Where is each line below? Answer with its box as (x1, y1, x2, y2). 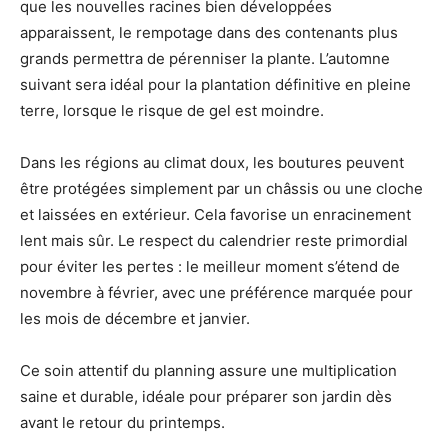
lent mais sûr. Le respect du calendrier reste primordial (20, 230, 408, 250)
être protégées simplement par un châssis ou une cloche (20, 178, 423, 198)
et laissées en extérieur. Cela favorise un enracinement (20, 204, 411, 224)
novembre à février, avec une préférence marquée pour (20, 282, 413, 302)
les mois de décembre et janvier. (20, 308, 250, 328)
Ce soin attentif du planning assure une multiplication (20, 360, 397, 380)
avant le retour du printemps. (20, 412, 225, 432)
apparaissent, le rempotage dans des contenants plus (20, 22, 398, 42)
